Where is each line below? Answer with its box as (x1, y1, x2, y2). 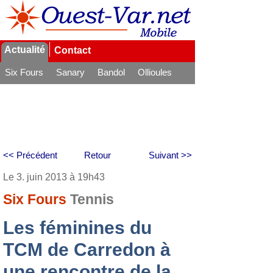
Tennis (70, 192, 114, 207)
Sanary (56, 67, 85, 77)
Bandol (97, 67, 125, 77)
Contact (54, 45, 91, 55)
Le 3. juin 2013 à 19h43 (3, 172, 105, 182)
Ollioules (138, 67, 172, 77)
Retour (84, 150, 111, 160)
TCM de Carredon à (3, 239, 171, 260)
